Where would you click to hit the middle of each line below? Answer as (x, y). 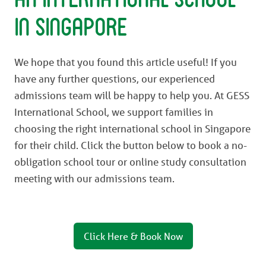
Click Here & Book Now (133, 236)
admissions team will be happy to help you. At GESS (132, 95)
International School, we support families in (114, 112)
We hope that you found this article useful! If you (126, 62)
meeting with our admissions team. (94, 178)
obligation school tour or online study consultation (130, 161)
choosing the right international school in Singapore (132, 128)
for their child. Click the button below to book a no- (131, 145)
